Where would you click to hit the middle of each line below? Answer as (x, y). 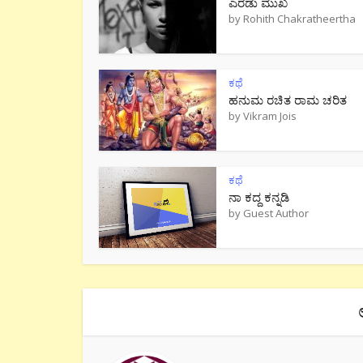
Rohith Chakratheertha (299, 19)
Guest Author (276, 213)
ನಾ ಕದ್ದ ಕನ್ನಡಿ (259, 197)
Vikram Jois (270, 116)
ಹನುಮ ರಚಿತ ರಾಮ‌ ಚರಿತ (288, 100)
